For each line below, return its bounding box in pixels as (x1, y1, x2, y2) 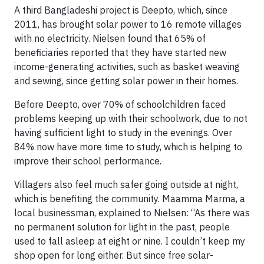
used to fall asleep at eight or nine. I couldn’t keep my (14, 235, 245, 247)
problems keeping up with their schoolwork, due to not (14, 113, 247, 124)
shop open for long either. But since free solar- (14, 249, 213, 261)
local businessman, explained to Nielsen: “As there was (14, 207, 250, 219)
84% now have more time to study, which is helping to (14, 141, 242, 153)
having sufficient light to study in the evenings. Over (14, 127, 232, 138)
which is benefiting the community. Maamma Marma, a (14, 193, 245, 204)
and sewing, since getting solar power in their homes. (14, 75, 238, 87)
